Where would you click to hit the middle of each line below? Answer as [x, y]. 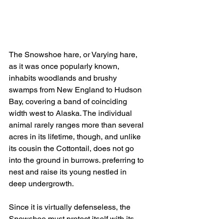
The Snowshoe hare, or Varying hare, [74, 54]
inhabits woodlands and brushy [64, 78]
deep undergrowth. [41, 183]
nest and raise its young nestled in [69, 172]
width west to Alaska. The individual [71, 113]
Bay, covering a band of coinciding [69, 101]
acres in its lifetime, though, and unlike [76, 136]
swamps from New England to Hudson [76, 89]
